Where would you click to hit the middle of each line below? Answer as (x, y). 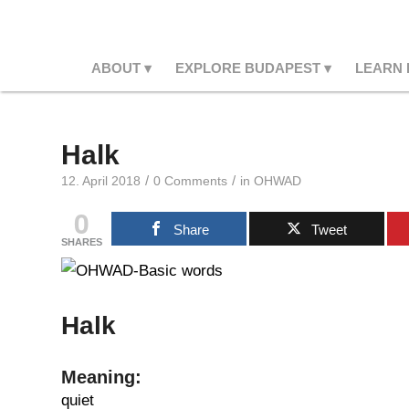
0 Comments (190, 181)
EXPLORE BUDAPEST (247, 68)
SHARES (82, 242)
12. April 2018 (101, 181)
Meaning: (101, 377)
